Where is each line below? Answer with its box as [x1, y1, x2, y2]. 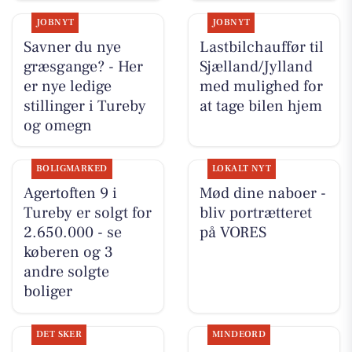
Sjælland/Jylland [199, 56, 313, 77]
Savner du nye [23, 36, 121, 57]
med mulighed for [199, 75, 323, 97]
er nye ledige [23, 75, 112, 97]
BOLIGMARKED [35, 163, 108, 175]
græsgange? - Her [23, 56, 143, 77]
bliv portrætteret [199, 203, 312, 224]
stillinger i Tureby [23, 95, 146, 116]
